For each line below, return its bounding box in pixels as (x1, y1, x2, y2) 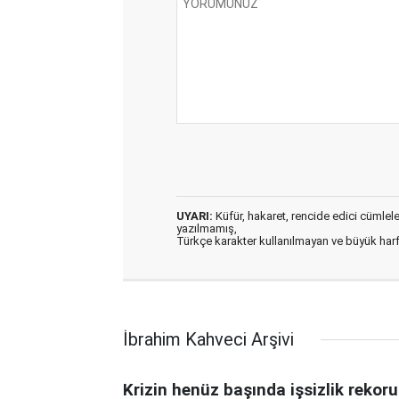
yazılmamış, (176, 222, 237, 235)
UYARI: (176, 209, 213, 223)
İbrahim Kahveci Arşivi (123, 329, 294, 350)
